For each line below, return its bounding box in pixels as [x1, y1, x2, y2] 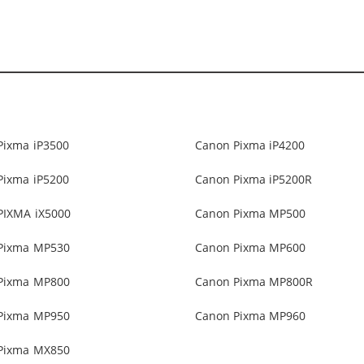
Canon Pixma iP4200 [194, 137, 305, 153]
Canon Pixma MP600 [194, 240, 306, 255]
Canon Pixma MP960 [194, 308, 306, 323]
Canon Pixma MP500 [194, 206, 306, 221]
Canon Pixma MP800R [194, 274, 314, 289]
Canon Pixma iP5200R [194, 171, 313, 187]
